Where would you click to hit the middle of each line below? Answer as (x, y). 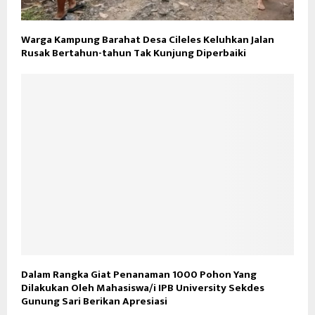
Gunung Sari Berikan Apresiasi (94, 302)
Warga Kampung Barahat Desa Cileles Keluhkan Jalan (148, 39)
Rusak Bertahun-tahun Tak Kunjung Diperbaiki (134, 53)
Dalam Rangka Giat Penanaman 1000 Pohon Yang (139, 275)
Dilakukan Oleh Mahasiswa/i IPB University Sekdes (143, 288)
